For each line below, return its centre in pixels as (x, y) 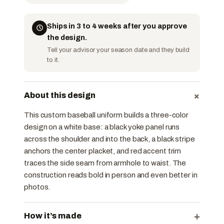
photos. (37, 187)
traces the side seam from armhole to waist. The (105, 163)
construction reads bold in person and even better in (111, 175)
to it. (53, 60)
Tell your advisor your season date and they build (118, 50)
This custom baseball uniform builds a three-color (106, 115)
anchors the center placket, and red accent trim (103, 151)
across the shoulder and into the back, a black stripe (109, 139)
